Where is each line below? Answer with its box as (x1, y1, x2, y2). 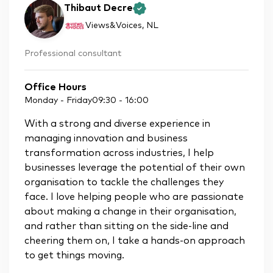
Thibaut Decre (64, 3, 133, 13)
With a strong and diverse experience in (24, 118, 210, 129)
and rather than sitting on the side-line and (24, 221, 229, 231)
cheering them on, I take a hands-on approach (24, 235, 245, 246)
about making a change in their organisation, (24, 206, 236, 216)
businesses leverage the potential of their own (24, 162, 245, 172)
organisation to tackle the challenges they (24, 177, 224, 187)
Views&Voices (85, 21, 142, 30)
